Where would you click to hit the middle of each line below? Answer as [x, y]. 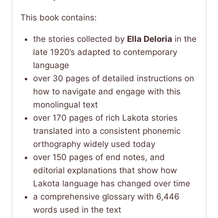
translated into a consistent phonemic [107, 131]
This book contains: [59, 17]
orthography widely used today [94, 144]
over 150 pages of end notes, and [99, 157]
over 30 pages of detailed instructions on [113, 78]
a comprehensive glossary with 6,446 [106, 196]
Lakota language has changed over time [111, 183]
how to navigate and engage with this [107, 91]
